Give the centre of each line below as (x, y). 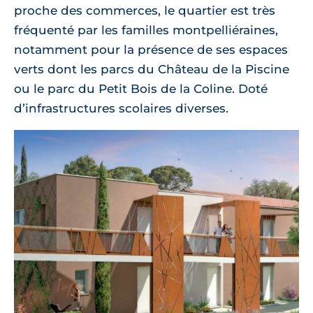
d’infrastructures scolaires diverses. (121, 109)
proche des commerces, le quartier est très (145, 11)
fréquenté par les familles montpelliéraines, (146, 30)
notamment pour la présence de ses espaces (151, 50)
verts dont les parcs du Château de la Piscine (152, 70)
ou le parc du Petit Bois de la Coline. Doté (141, 89)
